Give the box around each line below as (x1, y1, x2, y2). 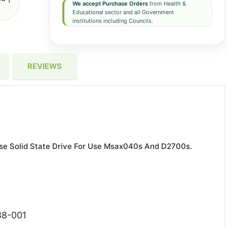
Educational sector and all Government (72, 9, 174, 16)
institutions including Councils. (72, 17, 153, 24)
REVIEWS (27, 61, 62, 71)
